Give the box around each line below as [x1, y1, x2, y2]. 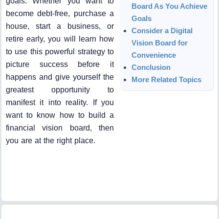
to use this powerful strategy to [6, 47, 114, 56]
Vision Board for [131, 38, 188, 47]
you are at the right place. [6, 136, 95, 145]
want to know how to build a [6, 110, 114, 119]
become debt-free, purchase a [6, 9, 114, 18]
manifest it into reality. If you [6, 98, 114, 107]
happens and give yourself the [6, 72, 114, 81]
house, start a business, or [6, 22, 114, 30]
